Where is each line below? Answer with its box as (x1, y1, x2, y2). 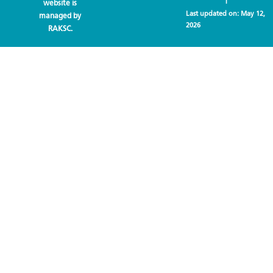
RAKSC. (48, 23, 73, 33)
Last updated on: (185, 9, 241, 18)
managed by (39, 10, 82, 20)
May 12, (240, 9, 265, 18)
